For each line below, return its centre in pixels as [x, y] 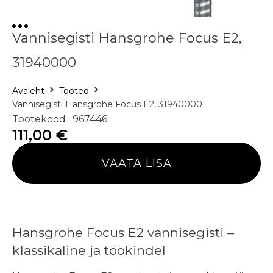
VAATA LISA [136, 164]
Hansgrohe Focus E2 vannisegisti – [123, 233]
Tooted [74, 91]
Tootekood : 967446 [60, 119]
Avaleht [28, 91]
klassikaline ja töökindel [89, 250]
